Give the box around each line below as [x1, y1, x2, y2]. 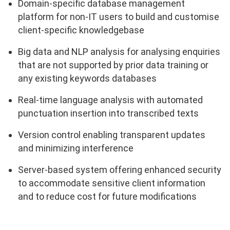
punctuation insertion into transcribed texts [18, 108, 199, 119]
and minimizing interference [18, 143, 133, 154]
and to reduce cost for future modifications [18, 191, 197, 202]
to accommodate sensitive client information [18, 178, 205, 189]
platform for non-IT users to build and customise [18, 11, 219, 23]
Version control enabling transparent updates [18, 129, 205, 141]
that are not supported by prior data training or [18, 60, 208, 71]
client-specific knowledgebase [18, 25, 144, 36]
